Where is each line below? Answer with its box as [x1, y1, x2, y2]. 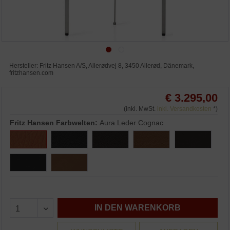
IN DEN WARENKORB [94, 203, 181, 213]
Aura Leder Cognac [100, 119, 164, 127]
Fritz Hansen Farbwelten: [10, 119, 100, 127]
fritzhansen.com [9, 69, 54, 77]
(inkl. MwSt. [123, 105, 157, 113]
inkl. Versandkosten [157, 105, 212, 113]
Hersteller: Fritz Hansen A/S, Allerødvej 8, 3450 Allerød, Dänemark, [9, 62, 195, 70]
